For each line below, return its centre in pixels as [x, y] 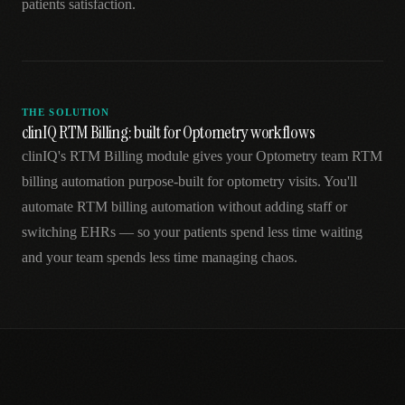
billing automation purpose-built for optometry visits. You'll [189, 181]
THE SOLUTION [66, 112]
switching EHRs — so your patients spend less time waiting [192, 232]
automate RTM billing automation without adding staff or [184, 207]
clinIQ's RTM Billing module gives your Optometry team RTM [202, 156]
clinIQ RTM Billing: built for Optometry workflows [169, 132]
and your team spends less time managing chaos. [160, 257]
